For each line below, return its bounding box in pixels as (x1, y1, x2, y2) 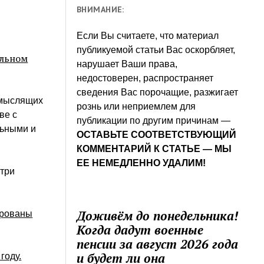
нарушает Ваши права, (77, 58, 178, 69)
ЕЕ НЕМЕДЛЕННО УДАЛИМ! (77, 157, 206, 168)
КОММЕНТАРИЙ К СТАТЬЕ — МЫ (77, 143, 232, 154)
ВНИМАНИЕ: (77, 4, 127, 15)
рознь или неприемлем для (77, 101, 196, 111)
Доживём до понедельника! (77, 207, 239, 224)
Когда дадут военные (77, 221, 204, 238)
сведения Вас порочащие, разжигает (77, 87, 239, 97)
